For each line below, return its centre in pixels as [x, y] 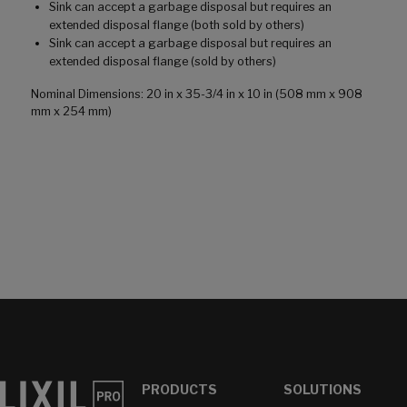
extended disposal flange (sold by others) [163, 62]
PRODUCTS [179, 390]
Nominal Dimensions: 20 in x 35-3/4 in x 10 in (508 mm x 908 [197, 94]
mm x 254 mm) [71, 112]
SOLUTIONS [322, 390]
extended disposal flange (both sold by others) [177, 25]
